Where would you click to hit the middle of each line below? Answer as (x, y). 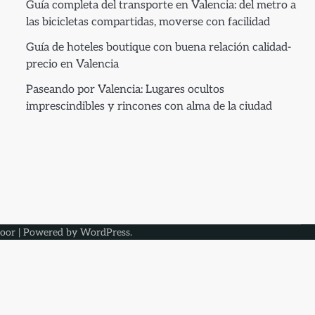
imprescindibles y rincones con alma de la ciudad (149, 107)
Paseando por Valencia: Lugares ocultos (125, 90)
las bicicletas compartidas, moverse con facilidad (148, 22)
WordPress (105, 232)
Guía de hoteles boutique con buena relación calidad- (158, 47)
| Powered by (48, 232)
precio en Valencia (72, 64)
